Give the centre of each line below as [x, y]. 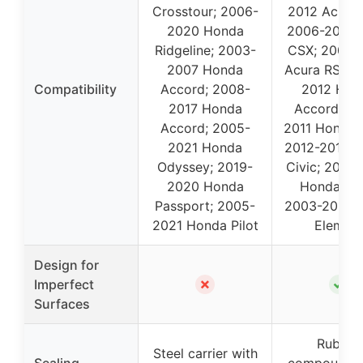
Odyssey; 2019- [205, 167]
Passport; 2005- [205, 206]
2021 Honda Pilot [205, 226]
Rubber [339, 344]
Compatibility [75, 90]
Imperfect [64, 285]
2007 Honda [205, 70]
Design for [66, 265]
